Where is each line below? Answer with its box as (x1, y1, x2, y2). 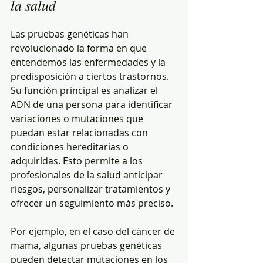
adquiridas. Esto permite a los (11, 154, 145, 167)
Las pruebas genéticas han (11, 28, 131, 41)
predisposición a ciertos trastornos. (11, 70, 171, 83)
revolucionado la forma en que (11, 42, 149, 55)
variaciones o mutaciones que (11, 112, 146, 125)
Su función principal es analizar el (11, 84, 160, 97)
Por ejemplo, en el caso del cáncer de (11, 225, 177, 238)
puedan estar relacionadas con (11, 126, 150, 139)
